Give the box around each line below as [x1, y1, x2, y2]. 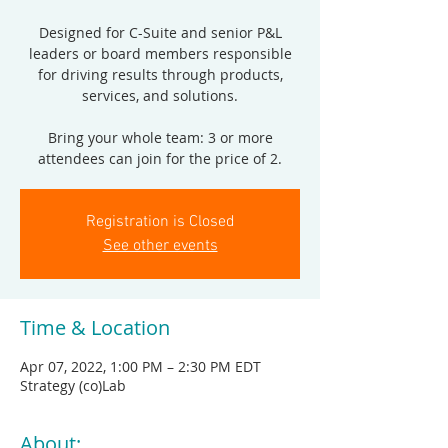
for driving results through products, [37, 65, 283, 84]
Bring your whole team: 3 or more [47, 128, 273, 147]
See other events [102, 236, 218, 256]
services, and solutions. [82, 86, 238, 105]
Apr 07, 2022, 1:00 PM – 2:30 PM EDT [20, 357, 261, 376]
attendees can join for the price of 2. [38, 149, 282, 168]
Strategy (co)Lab [20, 376, 126, 395]
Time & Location [20, 314, 170, 341]
